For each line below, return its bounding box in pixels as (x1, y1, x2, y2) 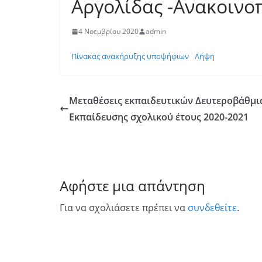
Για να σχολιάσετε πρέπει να (60, 201, 188, 215)
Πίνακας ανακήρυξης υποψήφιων (71, 51, 189, 62)
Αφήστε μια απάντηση (60, 176, 205, 196)
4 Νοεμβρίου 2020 (78, 26, 139, 37)
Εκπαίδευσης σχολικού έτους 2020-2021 (69, 111, 249, 124)
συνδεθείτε (188, 201, 237, 215)
